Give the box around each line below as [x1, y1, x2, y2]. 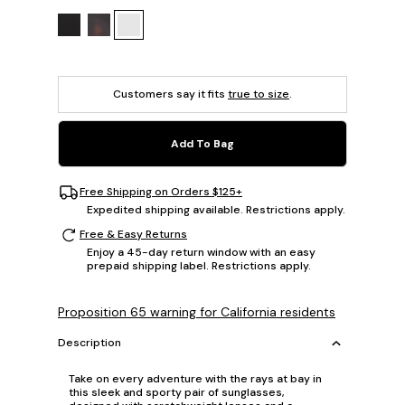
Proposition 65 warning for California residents [58, 303, 335, 320]
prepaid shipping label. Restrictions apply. [87, 258, 311, 273]
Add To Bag [171, 136, 234, 151]
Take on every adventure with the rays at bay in [69, 371, 322, 386]
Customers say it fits [113, 86, 228, 101]
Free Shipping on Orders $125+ [80, 184, 242, 200]
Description [58, 335, 121, 351]
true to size [228, 86, 289, 101]
